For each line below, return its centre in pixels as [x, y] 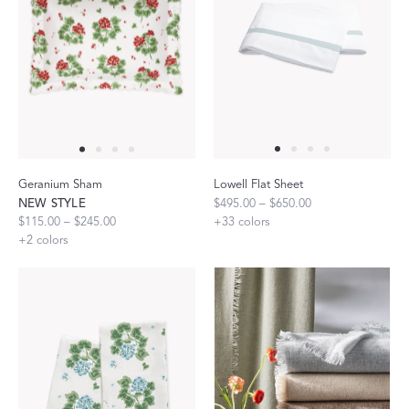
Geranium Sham [60, 185]
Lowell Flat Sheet [258, 185]
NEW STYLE [52, 204]
